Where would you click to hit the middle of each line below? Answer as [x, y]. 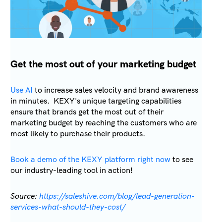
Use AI [22, 90]
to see [182, 159]
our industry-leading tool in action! [72, 170]
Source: [25, 196]
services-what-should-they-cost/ [68, 207]
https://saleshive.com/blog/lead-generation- [117, 196]
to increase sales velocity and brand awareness [116, 90]
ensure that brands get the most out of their [87, 111]
